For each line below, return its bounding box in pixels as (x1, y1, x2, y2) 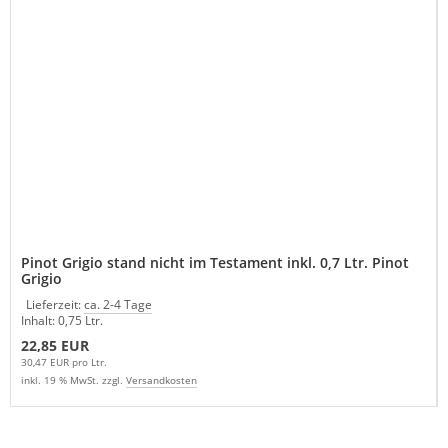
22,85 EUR (21, 335, 89, 355)
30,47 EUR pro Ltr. (21, 354, 107, 369)
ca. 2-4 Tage (84, 295, 152, 313)
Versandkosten (126, 372, 197, 387)
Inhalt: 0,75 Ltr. (21, 311, 103, 329)
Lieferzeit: (26, 295, 84, 313)
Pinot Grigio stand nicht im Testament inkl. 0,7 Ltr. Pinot (21, 252, 409, 272)
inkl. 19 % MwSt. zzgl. (21, 372, 126, 387)
